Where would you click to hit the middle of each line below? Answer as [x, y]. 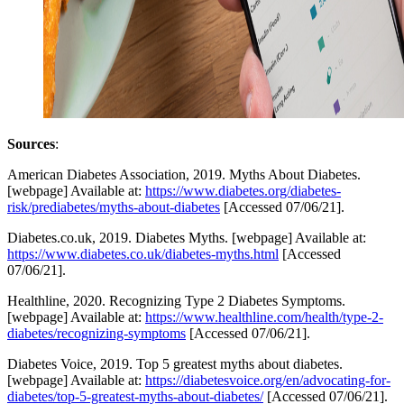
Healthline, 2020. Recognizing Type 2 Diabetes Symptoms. [176, 301]
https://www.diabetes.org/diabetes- [243, 191]
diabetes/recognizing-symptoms [96, 334]
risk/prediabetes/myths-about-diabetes [114, 207]
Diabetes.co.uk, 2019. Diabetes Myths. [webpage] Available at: [187, 238]
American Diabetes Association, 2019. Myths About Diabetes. [184, 175]
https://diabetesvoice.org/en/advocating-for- [268, 381]
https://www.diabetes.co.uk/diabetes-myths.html [143, 254]
